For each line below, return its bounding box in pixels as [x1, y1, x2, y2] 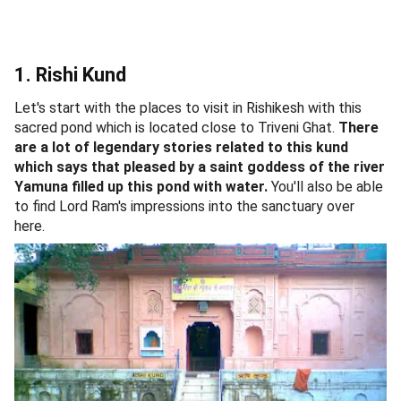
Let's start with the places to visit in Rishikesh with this [14, 98, 362, 116]
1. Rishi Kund [14, 63, 126, 86]
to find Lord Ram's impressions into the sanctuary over [14, 197, 354, 215]
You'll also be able [268, 177, 383, 195]
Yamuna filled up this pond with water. [14, 177, 268, 195]
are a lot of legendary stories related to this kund [14, 138, 348, 156]
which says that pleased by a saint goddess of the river [14, 158, 385, 175]
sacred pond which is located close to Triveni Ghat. [14, 118, 338, 136]
